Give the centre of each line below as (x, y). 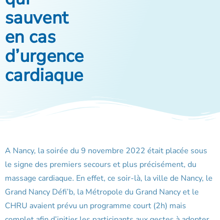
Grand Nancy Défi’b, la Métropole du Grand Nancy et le (102, 192)
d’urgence (44, 56)
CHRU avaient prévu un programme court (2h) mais (96, 206)
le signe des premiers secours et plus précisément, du (101, 165)
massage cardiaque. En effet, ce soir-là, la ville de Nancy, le (109, 179)
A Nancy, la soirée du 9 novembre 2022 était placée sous (106, 151)
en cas (30, 37)
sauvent (37, 18)
